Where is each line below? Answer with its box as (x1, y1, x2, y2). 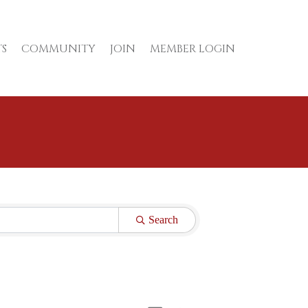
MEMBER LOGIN (149, 41, 235, 56)
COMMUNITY (21, 41, 96, 56)
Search (148, 214, 178, 225)
